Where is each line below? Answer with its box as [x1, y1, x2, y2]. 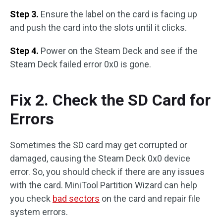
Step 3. [10, 8, 41, 19]
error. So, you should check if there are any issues [10, 166, 205, 177]
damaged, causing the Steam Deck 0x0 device [10, 153, 190, 164]
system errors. [10, 206, 68, 217]
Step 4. [10, 45, 41, 56]
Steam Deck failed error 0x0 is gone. [10, 58, 151, 69]
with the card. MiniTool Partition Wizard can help [10, 179, 197, 190]
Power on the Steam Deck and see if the [41, 45, 198, 56]
